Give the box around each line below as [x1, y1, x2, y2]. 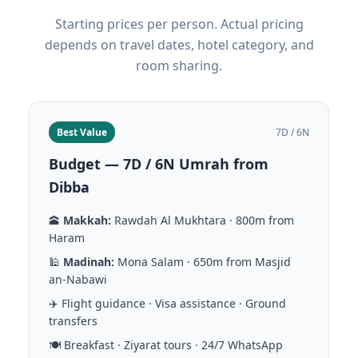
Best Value [57, 125, 107, 139]
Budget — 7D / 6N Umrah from [49, 154, 268, 173]
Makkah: [63, 213, 111, 228]
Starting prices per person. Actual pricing [54, 15, 304, 33]
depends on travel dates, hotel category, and [44, 36, 314, 54]
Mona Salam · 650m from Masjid [114, 254, 291, 269]
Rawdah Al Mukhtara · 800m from [111, 213, 294, 228]
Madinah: [63, 254, 114, 269]
